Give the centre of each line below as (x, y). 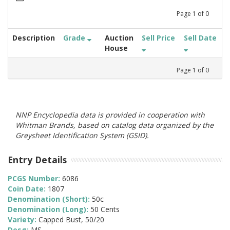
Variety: (23, 220)
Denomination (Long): (49, 209)
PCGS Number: (35, 179)
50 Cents (105, 209)
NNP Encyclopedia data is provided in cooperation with (110, 114)
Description (34, 37)
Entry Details (37, 159)
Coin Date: (28, 189)
